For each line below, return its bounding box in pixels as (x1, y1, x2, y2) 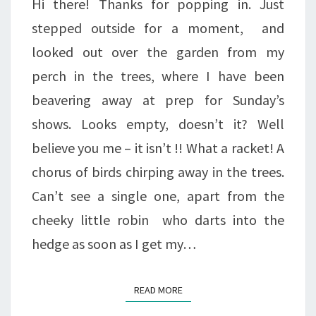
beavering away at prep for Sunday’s (32, 90, 284, 109)
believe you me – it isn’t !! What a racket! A (32, 138, 284, 157)
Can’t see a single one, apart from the (32, 186, 284, 205)
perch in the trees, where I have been (32, 66, 284, 85)
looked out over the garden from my (32, 42, 284, 61)
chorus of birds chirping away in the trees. (32, 162, 284, 181)
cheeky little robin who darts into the (32, 210, 284, 229)
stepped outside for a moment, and (32, 18, 284, 37)
